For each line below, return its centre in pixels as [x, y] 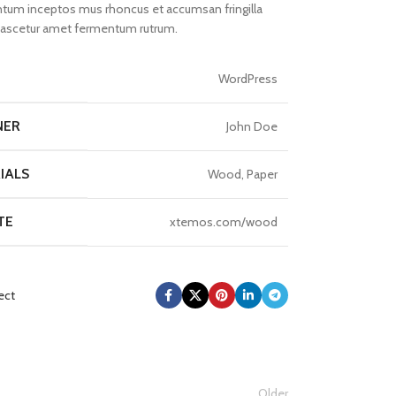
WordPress [247, 79]
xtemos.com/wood [223, 222]
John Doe [251, 126]
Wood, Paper [242, 174]
